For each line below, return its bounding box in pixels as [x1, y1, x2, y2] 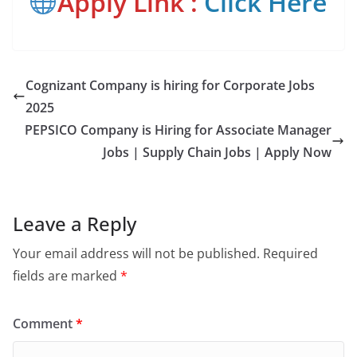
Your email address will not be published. [13, 245, 260, 263]
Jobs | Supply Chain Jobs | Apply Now [103, 143, 331, 162]
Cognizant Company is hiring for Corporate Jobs [25, 76, 315, 95]
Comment [13, 315, 76, 333]
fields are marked [13, 267, 120, 285]
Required [263, 245, 318, 263]
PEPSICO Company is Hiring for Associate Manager [25, 121, 331, 139]
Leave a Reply [13, 210, 136, 237]
